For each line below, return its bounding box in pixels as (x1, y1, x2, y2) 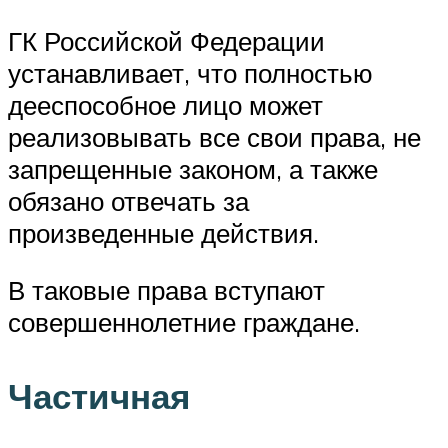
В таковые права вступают (8, 274, 325, 307)
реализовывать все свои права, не (8, 120, 421, 153)
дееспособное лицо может (8, 88, 323, 121)
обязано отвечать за (8, 184, 249, 217)
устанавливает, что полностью (8, 56, 373, 89)
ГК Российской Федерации (8, 24, 325, 57)
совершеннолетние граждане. (8, 306, 360, 339)
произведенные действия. (8, 216, 319, 249)
